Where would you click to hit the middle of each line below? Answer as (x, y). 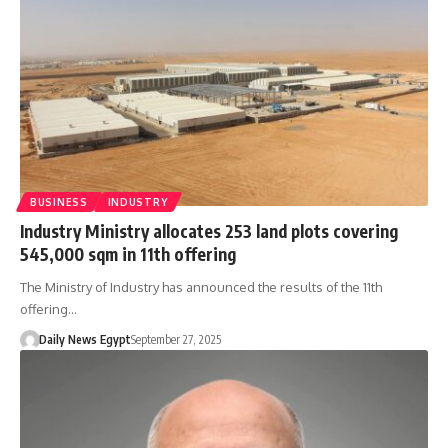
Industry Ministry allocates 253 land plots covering (209, 230)
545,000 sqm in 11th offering (128, 253)
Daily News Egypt (84, 339)
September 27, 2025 (175, 339)
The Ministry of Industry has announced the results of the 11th (201, 286)
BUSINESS (59, 201)
